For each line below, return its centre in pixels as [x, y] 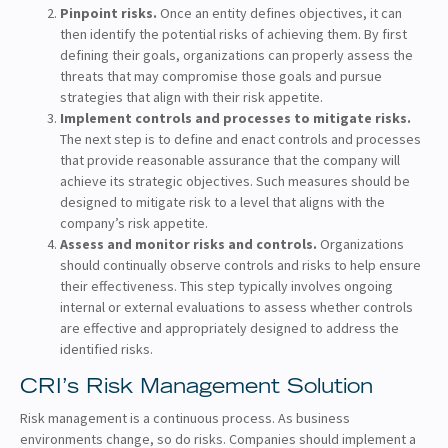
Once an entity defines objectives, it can [279, 12]
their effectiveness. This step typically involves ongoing [226, 285]
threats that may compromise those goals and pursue [221, 75]
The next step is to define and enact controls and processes [240, 138]
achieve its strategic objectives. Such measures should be [235, 180]
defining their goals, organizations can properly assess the [236, 54]
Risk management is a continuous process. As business [185, 417]
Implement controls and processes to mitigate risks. [235, 117]
